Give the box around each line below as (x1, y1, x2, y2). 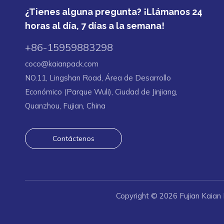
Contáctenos (52, 133, 94, 143)
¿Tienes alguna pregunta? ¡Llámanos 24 (25, 6, 202, 17)
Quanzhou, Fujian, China (25, 100, 105, 110)
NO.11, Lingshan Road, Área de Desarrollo (25, 72, 171, 82)
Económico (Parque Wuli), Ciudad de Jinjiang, (25, 86, 177, 96)
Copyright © (116, 190, 159, 200)
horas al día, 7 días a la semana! (25, 20, 164, 31)
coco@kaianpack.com (25, 58, 98, 68)
